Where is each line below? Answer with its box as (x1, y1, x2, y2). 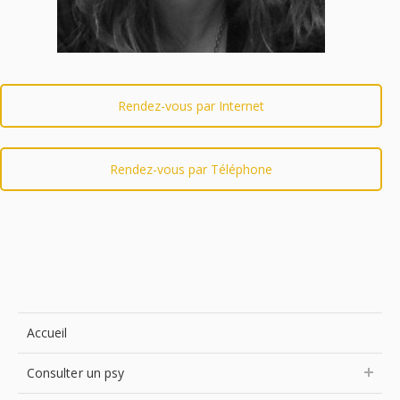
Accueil (27, 324, 68, 341)
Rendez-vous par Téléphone (110, 161, 273, 178)
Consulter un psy (27, 364, 125, 381)
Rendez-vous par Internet (118, 97, 265, 114)
